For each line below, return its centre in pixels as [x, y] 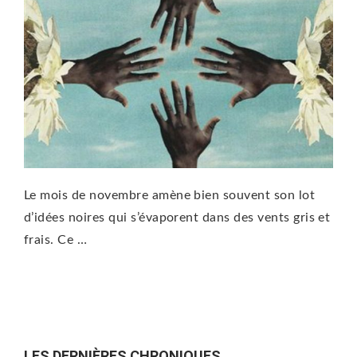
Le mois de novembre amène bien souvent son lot [170, 195]
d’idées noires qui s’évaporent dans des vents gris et [177, 217]
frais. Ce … [56, 239]
